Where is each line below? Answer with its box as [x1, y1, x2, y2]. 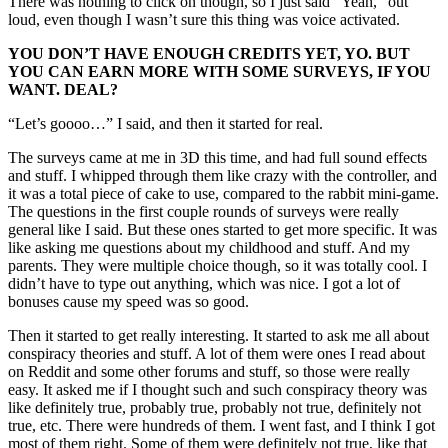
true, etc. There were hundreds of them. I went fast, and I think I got [8, 417, 435, 435]
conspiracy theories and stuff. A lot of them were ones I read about [8, 345, 425, 363]
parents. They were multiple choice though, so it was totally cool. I [8, 257, 427, 275]
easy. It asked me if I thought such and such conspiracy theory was [8, 381, 427, 399]
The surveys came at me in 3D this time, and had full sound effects [8, 149, 427, 167]
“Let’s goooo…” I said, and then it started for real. [8, 115, 327, 133]
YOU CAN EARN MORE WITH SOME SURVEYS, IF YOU [8, 63, 431, 81]
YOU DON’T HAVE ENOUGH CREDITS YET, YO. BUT [8, 45, 410, 63]
